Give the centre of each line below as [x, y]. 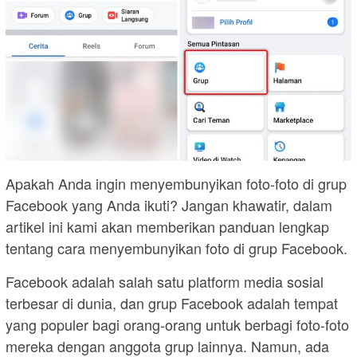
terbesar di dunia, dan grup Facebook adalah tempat [172, 302]
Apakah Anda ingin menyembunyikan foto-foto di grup [176, 183]
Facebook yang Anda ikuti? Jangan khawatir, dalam [169, 204]
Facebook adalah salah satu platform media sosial [165, 281]
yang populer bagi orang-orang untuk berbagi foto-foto [177, 324]
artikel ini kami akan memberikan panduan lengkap [167, 226]
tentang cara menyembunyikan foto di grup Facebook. [177, 247]
